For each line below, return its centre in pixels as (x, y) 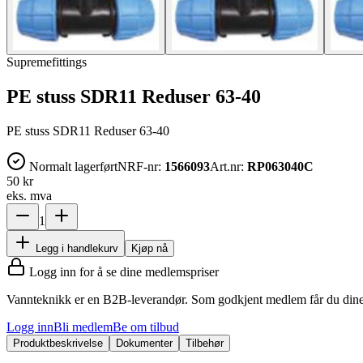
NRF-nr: (141, 166)
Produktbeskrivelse (58, 343)
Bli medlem (83, 327)
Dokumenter (144, 343)
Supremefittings (47, 62)
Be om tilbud (146, 327)
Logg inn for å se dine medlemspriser (122, 271)
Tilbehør (205, 343)
